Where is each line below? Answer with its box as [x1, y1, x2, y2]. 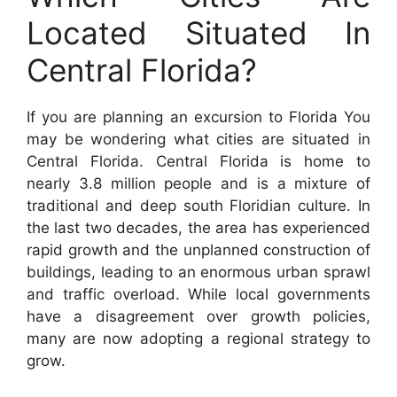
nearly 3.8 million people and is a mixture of [27, 175, 370, 192]
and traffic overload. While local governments [27, 285, 370, 303]
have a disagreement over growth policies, [27, 307, 370, 325]
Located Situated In [27, 14, 370, 51]
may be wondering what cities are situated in [27, 130, 370, 148]
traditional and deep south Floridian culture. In [27, 197, 370, 214]
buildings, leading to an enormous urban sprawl [27, 263, 370, 281]
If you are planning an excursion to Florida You [27, 108, 370, 126]
